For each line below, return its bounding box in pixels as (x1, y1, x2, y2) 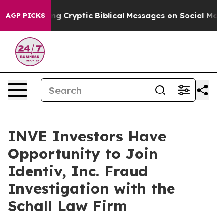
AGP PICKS (6, 11, 45, 20)
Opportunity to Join (8, 144, 158, 163)
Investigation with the (8, 179, 175, 198)
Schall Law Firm (8, 197, 127, 215)
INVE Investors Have (8, 127, 166, 145)
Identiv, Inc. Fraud (8, 162, 148, 180)
